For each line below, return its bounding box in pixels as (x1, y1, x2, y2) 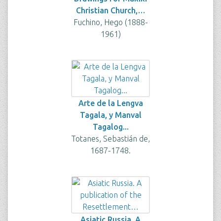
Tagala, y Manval (79, 110, 142, 119)
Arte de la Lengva (78, 99, 143, 108)
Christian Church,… (75, 6, 146, 15)
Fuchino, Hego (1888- (73, 18, 148, 27)
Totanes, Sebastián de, (71, 134, 150, 143)
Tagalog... (92, 122, 129, 131)
